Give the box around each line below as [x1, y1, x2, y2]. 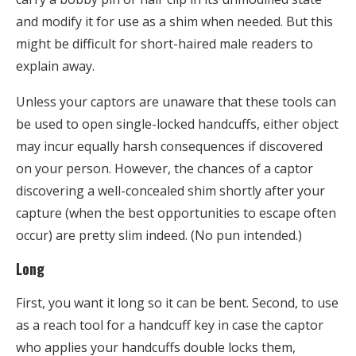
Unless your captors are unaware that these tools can [16, 92, 336, 110]
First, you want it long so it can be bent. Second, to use [16, 293, 339, 311]
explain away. [16, 56, 95, 75]
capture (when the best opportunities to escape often [16, 203, 336, 222]
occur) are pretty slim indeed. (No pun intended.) [16, 226, 302, 244]
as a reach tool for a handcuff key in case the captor [16, 315, 323, 334]
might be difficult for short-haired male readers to [16, 34, 313, 52]
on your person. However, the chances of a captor [16, 159, 313, 177]
